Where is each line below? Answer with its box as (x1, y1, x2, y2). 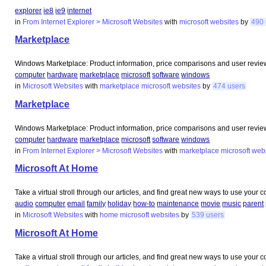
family (87, 199, 106, 208)
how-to (133, 199, 156, 208)
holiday (107, 199, 132, 208)
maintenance (157, 199, 199, 208)
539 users (192, 211, 224, 220)
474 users (213, 82, 246, 91)
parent (243, 199, 264, 208)
